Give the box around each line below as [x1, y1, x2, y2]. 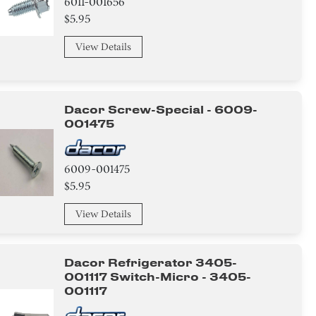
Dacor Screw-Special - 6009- [64, 103, 258, 116]
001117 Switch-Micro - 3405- [64, 270, 252, 284]
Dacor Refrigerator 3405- [64, 256, 238, 269]
